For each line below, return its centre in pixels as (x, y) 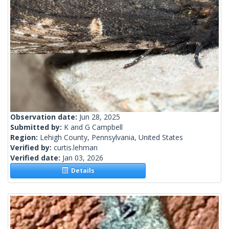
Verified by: (32, 148)
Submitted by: (37, 127)
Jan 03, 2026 (83, 158)
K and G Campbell (93, 127)
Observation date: (45, 117)
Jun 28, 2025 (100, 117)
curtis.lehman (76, 148)
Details (81, 171)
